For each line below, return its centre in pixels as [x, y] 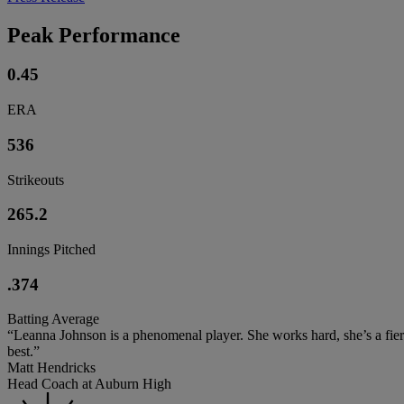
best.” [23, 352]
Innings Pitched [51, 250]
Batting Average [53, 319]
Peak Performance [94, 35]
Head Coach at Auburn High [89, 384]
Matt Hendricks [51, 368]
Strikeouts [36, 179]
